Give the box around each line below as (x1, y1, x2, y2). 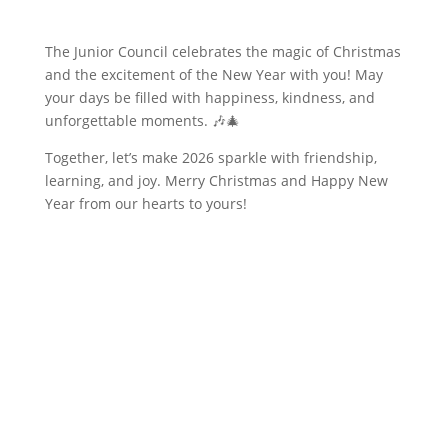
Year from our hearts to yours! (44, 194, 247, 213)
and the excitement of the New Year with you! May (44, 65, 383, 84)
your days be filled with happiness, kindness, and (44, 88, 375, 107)
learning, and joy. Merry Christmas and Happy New (44, 171, 388, 190)
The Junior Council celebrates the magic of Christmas (44, 42, 401, 61)
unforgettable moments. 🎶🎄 (44, 111, 240, 130)
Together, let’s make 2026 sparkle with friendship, (44, 148, 377, 167)
